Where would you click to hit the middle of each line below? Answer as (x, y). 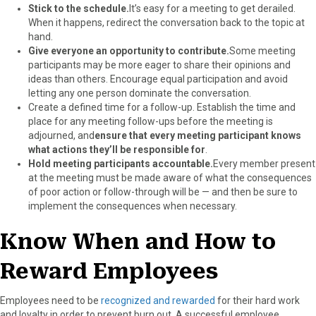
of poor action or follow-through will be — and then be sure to (163, 192)
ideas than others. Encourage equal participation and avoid (158, 79)
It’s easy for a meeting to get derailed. (212, 8)
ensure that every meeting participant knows (198, 135)
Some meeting (262, 50)
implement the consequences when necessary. (133, 206)
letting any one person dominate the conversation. (140, 93)
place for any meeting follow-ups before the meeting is (151, 121)
